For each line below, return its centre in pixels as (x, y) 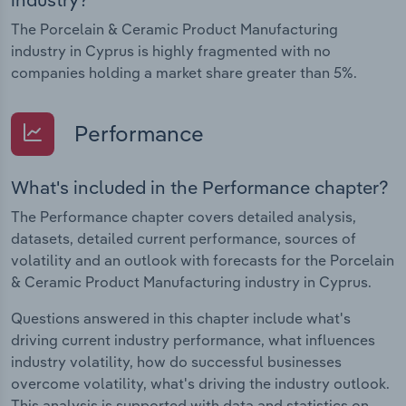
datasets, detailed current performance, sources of (184, 238)
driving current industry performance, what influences (193, 339)
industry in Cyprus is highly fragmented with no (171, 50)
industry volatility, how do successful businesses (176, 361)
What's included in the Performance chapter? (200, 187)
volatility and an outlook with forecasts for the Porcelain (203, 260)
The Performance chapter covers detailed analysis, (184, 216)
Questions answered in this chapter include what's (181, 318)
